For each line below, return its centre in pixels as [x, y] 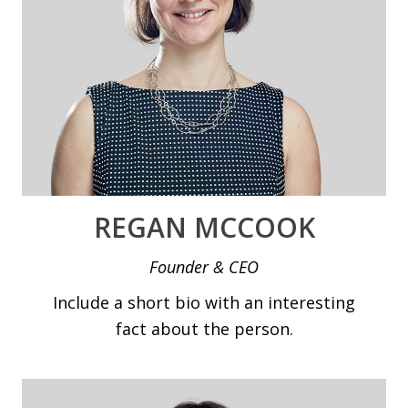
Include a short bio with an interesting [204, 302]
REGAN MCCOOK [204, 227]
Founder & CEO [204, 267]
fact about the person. [204, 329]
